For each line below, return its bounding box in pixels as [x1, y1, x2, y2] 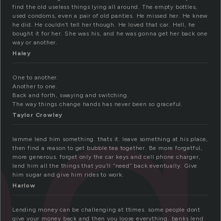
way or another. [12, 39, 58, 46]
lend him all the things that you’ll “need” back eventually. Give [12, 162, 198, 170]
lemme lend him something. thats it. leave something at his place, [12, 136, 208, 143]
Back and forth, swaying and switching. [12, 92, 129, 99]
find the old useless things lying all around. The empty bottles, [12, 3, 198, 11]
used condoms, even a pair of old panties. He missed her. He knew [12, 12, 208, 20]
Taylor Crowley [12, 111, 63, 119]
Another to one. [12, 83, 58, 90]
